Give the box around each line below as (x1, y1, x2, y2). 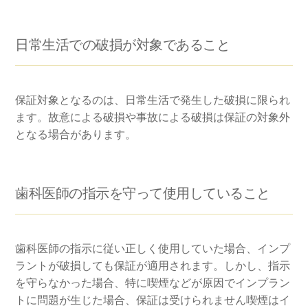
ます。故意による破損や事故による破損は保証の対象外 (15, 109, 291, 125)
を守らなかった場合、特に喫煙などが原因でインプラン (15, 275, 291, 291)
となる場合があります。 (15, 126, 137, 142)
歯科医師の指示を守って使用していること (15, 184, 270, 203)
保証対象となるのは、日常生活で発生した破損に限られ (15, 92, 291, 108)
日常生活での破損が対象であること (15, 35, 230, 54)
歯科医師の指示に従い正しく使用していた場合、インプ (15, 241, 291, 256)
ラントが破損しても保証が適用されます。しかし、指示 (15, 258, 291, 274)
